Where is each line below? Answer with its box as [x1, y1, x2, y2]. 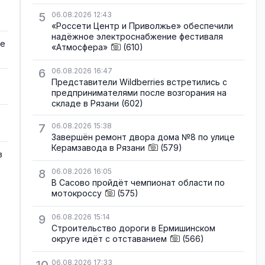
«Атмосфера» [51, 41, 108, 52]
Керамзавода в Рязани [51, 142, 145, 153]
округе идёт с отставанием [51, 234, 167, 244]
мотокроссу [51, 188, 102, 199]
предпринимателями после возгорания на [51, 87, 227, 98]
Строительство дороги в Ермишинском [51, 223, 215, 234]
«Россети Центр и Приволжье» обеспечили [51, 20, 233, 31]
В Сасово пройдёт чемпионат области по [51, 177, 225, 188]
